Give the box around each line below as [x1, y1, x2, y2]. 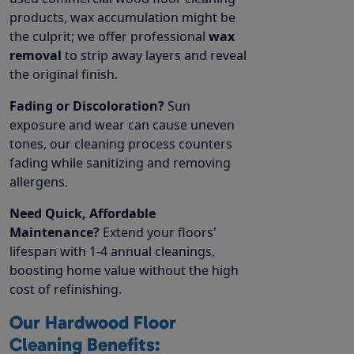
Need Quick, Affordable [9, 204, 156, 222]
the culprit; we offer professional [9, 27, 209, 45]
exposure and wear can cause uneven [9, 115, 235, 134]
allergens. [9, 172, 68, 190]
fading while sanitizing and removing [9, 153, 231, 171]
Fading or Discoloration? [9, 96, 164, 115]
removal [9, 46, 62, 64]
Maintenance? [9, 223, 100, 241]
